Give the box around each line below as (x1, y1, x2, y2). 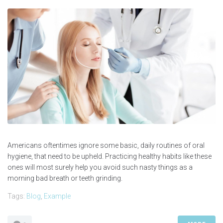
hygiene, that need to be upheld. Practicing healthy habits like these (7, 152, 212, 161)
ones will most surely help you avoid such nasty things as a (7, 163, 193, 172)
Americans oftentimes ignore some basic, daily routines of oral (7, 141, 205, 150)
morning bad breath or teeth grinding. (7, 174, 122, 183)
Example (44, 192, 71, 201)
